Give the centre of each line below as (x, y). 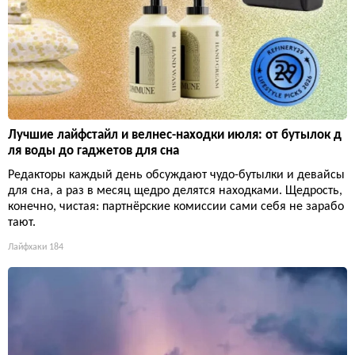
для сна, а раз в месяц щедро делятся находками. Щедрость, (175, 191)
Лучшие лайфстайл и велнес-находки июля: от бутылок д (175, 136)
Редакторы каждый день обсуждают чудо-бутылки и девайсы (176, 176)
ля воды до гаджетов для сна (94, 151)
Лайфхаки (27, 248)
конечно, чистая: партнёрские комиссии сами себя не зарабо (176, 207)
